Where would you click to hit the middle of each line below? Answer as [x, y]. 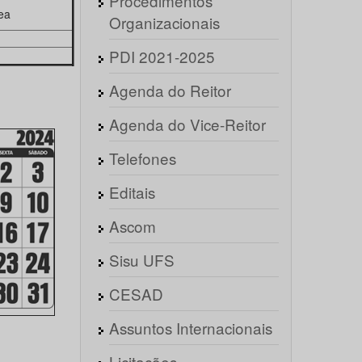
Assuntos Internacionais [190, 328]
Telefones [142, 158]
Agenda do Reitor [170, 90]
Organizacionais [164, 22]
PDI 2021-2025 [162, 56]
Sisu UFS [141, 260]
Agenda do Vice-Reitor [187, 124]
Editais [132, 192]
